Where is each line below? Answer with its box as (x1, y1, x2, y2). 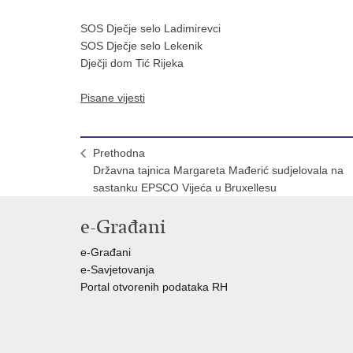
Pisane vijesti (80, 91, 145, 104)
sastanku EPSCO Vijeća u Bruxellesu (93, 180, 277, 194)
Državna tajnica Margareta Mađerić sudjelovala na (93, 163, 344, 176)
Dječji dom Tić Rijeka (80, 56, 184, 69)
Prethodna (93, 146, 145, 159)
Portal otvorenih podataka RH (80, 280, 231, 293)
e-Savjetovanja (80, 262, 154, 276)
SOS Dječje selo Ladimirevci (80, 21, 221, 35)
